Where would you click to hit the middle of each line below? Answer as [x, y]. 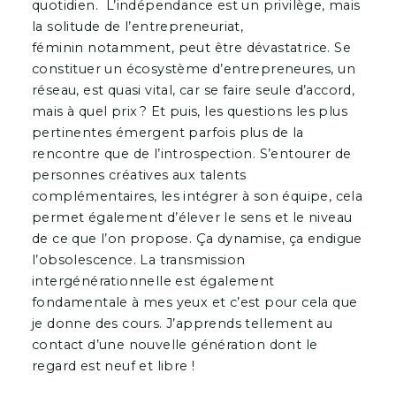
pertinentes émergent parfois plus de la [168, 132]
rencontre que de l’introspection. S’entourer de [191, 153]
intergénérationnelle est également [153, 281]
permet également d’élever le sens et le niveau [192, 217]
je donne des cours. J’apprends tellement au [182, 323]
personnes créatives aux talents [139, 175]
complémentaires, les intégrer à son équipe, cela [197, 196]
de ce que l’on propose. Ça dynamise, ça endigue [197, 238]
